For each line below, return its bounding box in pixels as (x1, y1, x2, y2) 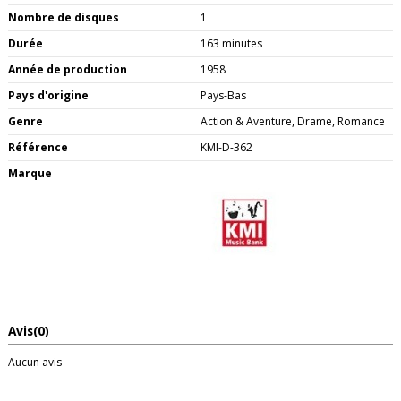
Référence (8, 139, 68, 155)
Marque (8, 165, 52, 181)
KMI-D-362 (200, 139, 252, 155)
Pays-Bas (200, 87, 246, 103)
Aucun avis (8, 354, 62, 371)
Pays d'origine (8, 87, 89, 103)
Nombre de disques (8, 9, 119, 25)
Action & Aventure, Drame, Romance (200, 113, 385, 129)
